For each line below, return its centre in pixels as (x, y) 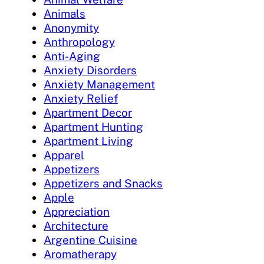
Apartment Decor (88, 113)
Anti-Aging (72, 56)
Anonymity (71, 28)
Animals (65, 14)
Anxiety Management (99, 85)
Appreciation (77, 212)
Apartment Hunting (93, 127)
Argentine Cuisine (90, 240)
